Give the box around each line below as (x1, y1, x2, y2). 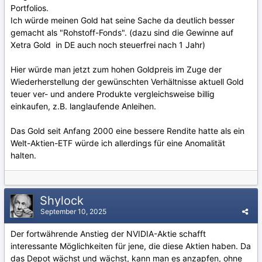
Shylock (40, 194, 87, 208)
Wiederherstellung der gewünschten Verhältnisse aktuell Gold (11, 77, 244, 87)
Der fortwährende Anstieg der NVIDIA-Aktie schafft (11, 229, 206, 239)
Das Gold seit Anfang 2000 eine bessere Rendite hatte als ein (11, 126, 244, 136)
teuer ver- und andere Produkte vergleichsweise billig (11, 89, 215, 99)
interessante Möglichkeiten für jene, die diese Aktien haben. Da (11, 241, 251, 251)
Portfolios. (11, 3, 49, 13)
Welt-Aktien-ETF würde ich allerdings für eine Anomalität (11, 138, 225, 148)
